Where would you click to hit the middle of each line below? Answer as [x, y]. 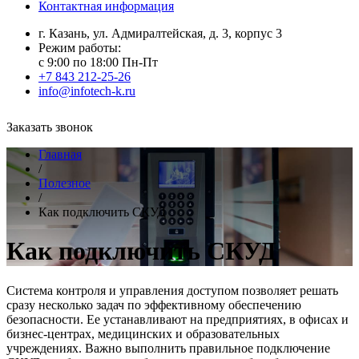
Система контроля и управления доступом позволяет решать [172, 290]
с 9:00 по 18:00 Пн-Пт [98, 62]
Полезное [65, 183]
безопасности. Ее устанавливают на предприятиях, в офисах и [177, 319]
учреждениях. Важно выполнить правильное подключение [168, 348]
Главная [60, 154]
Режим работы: [80, 48]
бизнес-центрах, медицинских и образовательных [143, 333]
